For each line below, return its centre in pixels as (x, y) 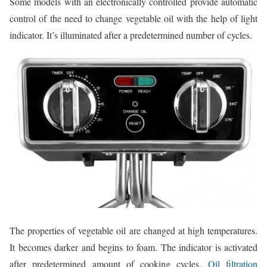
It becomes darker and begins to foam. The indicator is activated (133, 247)
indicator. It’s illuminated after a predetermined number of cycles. (131, 35)
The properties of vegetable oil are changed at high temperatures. (133, 230)
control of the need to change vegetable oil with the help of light (133, 18)
